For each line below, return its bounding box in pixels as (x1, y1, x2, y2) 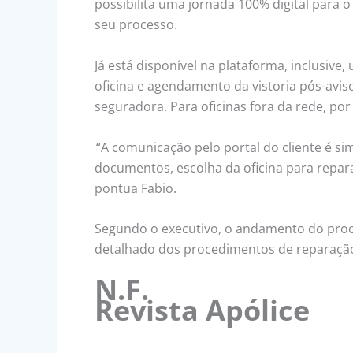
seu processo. (95, 16, 177, 34)
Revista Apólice (95, 290, 310, 329)
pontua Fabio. (95, 179, 176, 197)
